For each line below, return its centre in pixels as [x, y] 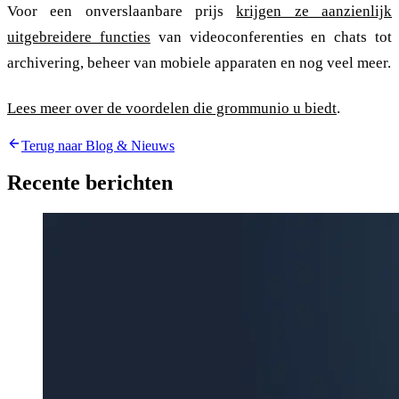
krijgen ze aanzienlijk [314, 12]
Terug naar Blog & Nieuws [98, 145]
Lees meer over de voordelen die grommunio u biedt [172, 108]
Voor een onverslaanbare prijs [122, 12]
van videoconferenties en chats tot [271, 37]
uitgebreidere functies [79, 37]
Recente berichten [90, 183]
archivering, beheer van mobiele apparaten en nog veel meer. [199, 63]
